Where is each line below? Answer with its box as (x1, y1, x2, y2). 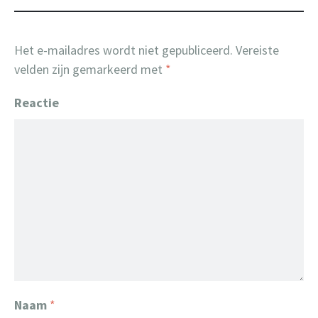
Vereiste (233, 42, 279, 58)
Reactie (14, 94, 59, 111)
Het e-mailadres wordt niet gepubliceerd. (14, 42, 233, 58)
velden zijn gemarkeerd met (14, 61, 165, 77)
